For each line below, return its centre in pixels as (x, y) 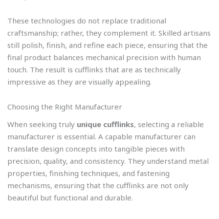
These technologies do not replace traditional (87, 21)
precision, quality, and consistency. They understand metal (108, 161)
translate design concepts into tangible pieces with (96, 148)
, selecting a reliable (169, 124)
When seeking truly (42, 124)
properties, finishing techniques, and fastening (88, 173)
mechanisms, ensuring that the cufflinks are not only (98, 185)
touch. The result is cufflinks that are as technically (94, 70)
